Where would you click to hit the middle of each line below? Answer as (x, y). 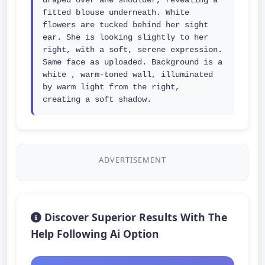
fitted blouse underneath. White (116, 12)
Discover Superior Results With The (134, 217)
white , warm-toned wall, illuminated (128, 75)
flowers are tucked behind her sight (125, 25)
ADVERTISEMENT (132, 160)
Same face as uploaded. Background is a (132, 62)
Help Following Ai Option (95, 234)
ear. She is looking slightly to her (125, 37)
